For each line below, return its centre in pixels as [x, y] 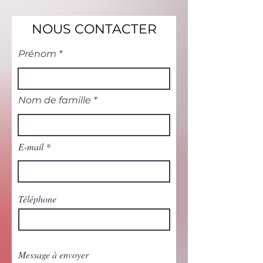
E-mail [31, 146]
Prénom [37, 54]
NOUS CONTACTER [94, 29]
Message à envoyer [53, 254]
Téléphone [37, 199]
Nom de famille [55, 100]
